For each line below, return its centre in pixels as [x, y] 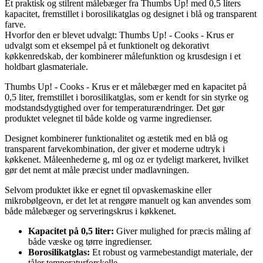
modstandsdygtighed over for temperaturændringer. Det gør [114, 107]
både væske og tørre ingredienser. [90, 241]
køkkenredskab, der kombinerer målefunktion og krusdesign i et [123, 56]
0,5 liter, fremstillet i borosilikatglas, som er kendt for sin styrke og [127, 97]
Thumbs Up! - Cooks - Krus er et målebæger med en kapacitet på [126, 86]
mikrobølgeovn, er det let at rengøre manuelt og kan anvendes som [128, 200]
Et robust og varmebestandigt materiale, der [171, 252]
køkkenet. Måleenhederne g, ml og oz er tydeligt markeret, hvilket [127, 159]
